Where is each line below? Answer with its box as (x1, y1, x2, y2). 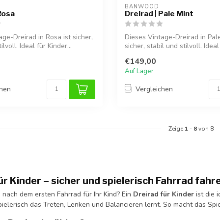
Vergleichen (136, 84, 173, 94)
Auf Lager (125, 66, 154, 76)
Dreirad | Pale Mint (125, 8, 193, 18)
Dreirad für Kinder (133, 189, 194, 199)
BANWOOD (125, 2, 159, 10)
